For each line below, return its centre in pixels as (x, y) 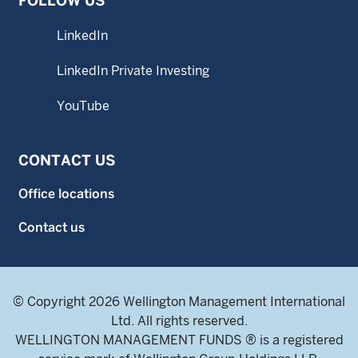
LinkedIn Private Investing (133, 71)
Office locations (66, 194)
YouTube (83, 106)
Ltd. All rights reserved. (179, 321)
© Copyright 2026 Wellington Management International (179, 302)
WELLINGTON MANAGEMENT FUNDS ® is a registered (179, 340)
